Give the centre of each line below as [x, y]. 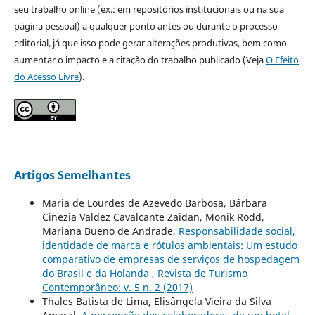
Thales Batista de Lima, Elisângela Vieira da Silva [156, 301]
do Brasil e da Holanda [97, 273]
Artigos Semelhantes [72, 175]
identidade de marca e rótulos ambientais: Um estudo [169, 245]
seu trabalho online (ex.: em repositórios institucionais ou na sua [149, 9]
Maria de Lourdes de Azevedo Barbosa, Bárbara [154, 202]
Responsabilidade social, [237, 231]
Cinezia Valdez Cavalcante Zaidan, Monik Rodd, [153, 217]
